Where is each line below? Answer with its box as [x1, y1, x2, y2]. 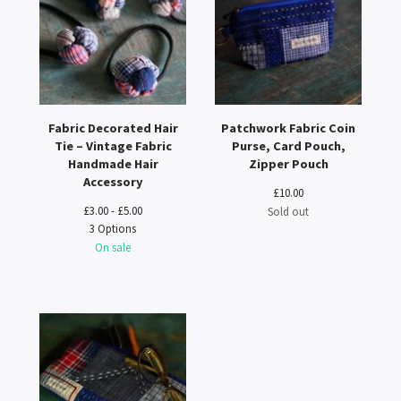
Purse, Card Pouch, [231, 138, 346, 154]
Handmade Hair [67, 156, 158, 172]
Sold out [268, 204, 309, 218]
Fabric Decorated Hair [47, 120, 178, 136]
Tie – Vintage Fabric [54, 138, 172, 154]
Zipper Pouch [248, 156, 328, 172]
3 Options [90, 221, 136, 235]
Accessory [82, 174, 143, 190]
